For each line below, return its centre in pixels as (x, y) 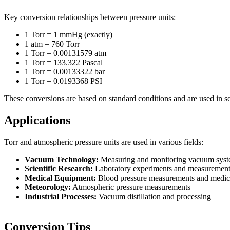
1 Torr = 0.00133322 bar (65, 72)
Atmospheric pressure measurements (131, 187)
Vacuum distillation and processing (154, 196)
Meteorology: (48, 187)
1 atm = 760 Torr (52, 44)
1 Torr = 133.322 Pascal (64, 63)
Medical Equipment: (60, 178)
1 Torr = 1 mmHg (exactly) (69, 35)
